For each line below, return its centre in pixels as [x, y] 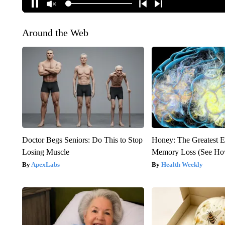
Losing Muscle [45, 152]
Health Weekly [182, 164]
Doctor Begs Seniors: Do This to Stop [82, 140]
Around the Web [55, 32]
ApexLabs [45, 164]
